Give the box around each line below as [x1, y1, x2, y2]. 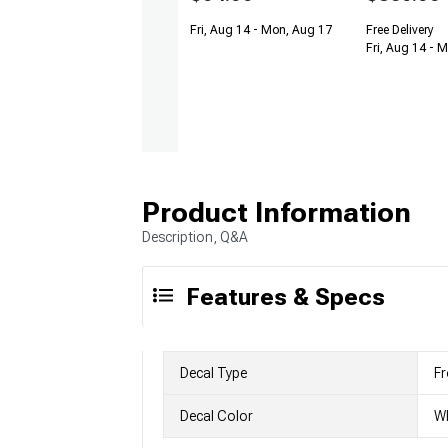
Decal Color [180, 407, 253, 424]
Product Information [142, 195, 411, 229]
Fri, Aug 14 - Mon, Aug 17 [190, 23, 332, 38]
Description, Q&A [142, 228, 248, 245]
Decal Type [180, 364, 247, 381]
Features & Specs [186, 282, 385, 311]
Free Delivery [366, 23, 434, 38]
